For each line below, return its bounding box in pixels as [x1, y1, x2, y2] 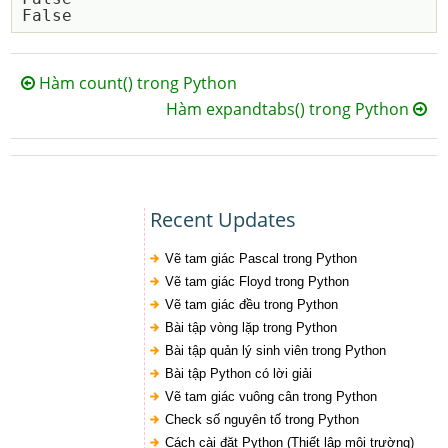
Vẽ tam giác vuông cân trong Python [164, 389, 377, 404]
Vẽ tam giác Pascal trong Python [164, 251, 357, 266]
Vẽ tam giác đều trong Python [164, 297, 338, 312]
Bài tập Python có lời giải [164, 366, 312, 381]
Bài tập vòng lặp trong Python [164, 320, 337, 335]
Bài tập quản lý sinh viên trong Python [164, 343, 386, 358]
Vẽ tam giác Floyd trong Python [164, 274, 349, 289]
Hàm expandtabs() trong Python [165, 98, 413, 120]
